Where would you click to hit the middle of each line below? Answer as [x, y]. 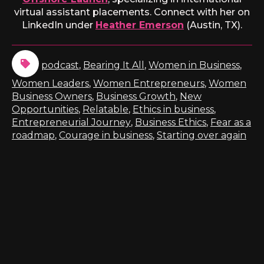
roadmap [33, 135]
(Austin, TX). [213, 25]
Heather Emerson [140, 25]
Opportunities [45, 109]
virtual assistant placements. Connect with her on [132, 12]
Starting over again [202, 135]
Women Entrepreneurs [149, 83]
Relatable [105, 109]
